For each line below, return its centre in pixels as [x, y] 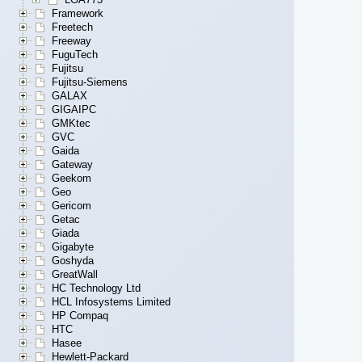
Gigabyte [73, 247]
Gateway [72, 165]
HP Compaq [80, 316]
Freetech [72, 27]
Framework [78, 14]
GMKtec [71, 124]
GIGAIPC [74, 110]
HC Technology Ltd [96, 288]
